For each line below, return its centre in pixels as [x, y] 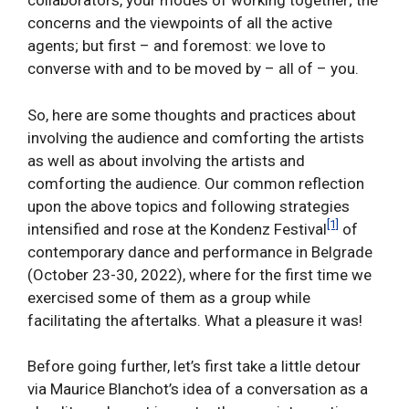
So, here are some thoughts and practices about [192, 115]
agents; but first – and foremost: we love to [177, 46]
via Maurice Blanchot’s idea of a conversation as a [198, 389]
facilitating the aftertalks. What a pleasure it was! [195, 320]
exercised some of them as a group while [169, 297]
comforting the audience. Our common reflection [196, 183]
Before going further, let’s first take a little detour [194, 367]
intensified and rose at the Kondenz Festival [177, 229]
